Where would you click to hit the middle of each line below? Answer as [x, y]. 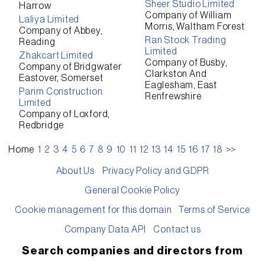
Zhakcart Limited [56, 56]
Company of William [188, 15]
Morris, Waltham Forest [195, 27]
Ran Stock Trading [186, 40]
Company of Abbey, [61, 31]
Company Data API [105, 230]
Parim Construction [61, 92]
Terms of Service [214, 210]
